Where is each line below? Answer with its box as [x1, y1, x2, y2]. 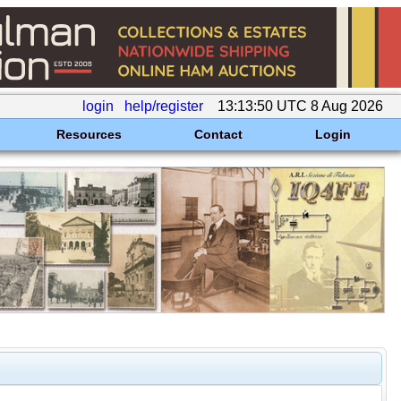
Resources [55, 127, 122, 141]
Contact [193, 127, 243, 141]
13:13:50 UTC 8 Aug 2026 [214, 98, 387, 114]
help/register [124, 98, 203, 114]
